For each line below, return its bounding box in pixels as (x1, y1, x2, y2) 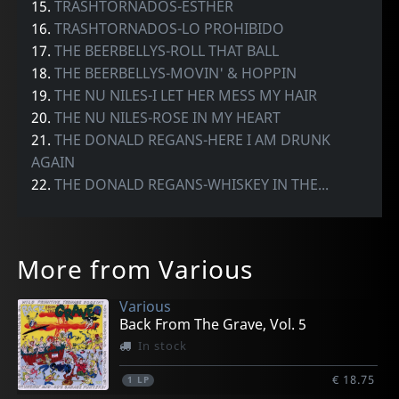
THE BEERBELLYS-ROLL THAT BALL (54, 40, 280, 61)
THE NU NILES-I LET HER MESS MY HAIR (54, 85, 318, 105)
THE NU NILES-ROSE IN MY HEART (54, 107, 281, 127)
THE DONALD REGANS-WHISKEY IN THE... (54, 174, 330, 194)
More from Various (17, 252, 254, 287)
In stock (137, 337, 187, 354)
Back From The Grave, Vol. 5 (119, 313, 307, 334)
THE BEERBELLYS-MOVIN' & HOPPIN (54, 62, 297, 83)
